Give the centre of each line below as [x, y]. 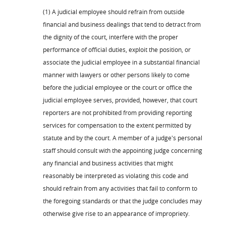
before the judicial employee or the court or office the [118, 87]
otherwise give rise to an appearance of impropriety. [116, 213]
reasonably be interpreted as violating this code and [116, 175]
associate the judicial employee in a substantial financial [121, 62]
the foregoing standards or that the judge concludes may [122, 201]
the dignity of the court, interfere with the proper [110, 37]
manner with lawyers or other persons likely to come [116, 74]
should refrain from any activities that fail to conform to [120, 188]
